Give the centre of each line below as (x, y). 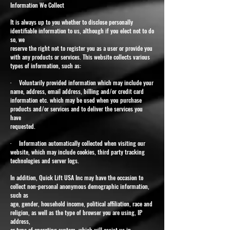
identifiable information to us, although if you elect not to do (82, 30)
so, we (17, 39)
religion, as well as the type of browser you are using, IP (76, 212)
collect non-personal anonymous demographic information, (80, 186)
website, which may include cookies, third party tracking (78, 151)
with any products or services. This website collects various (80, 56)
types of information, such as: (46, 65)
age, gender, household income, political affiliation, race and (81, 203)
